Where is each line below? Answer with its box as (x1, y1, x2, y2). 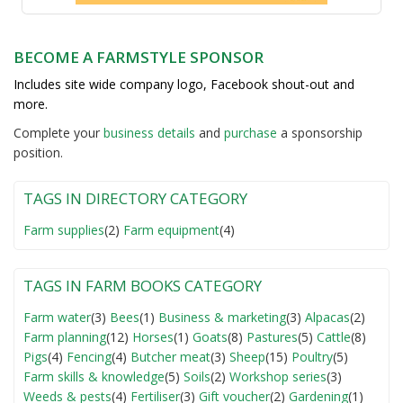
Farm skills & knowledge (23, 367, 165, 385)
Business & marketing (158, 308, 286, 326)
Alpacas (305, 308, 350, 326)
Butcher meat (130, 347, 210, 365)
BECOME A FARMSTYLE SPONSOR (13, 46, 264, 67)
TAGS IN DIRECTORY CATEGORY (23, 187, 247, 209)
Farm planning (23, 327, 106, 345)
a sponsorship (277, 123, 363, 141)
